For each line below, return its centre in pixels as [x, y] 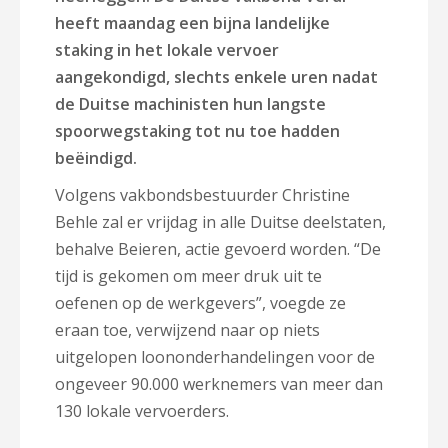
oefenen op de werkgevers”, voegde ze [200, 303]
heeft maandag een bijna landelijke [192, 23]
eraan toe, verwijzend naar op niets [187, 330]
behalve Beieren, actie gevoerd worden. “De [218, 249]
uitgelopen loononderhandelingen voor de [215, 357]
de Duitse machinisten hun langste [190, 104]
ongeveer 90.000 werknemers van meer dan [219, 384]
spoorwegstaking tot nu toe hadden [197, 131]
